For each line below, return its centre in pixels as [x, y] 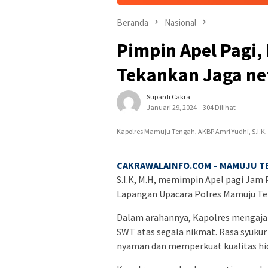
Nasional [180, 22]
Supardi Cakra [168, 97]
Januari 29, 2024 [172, 108]
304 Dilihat [219, 108]
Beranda [133, 22]
